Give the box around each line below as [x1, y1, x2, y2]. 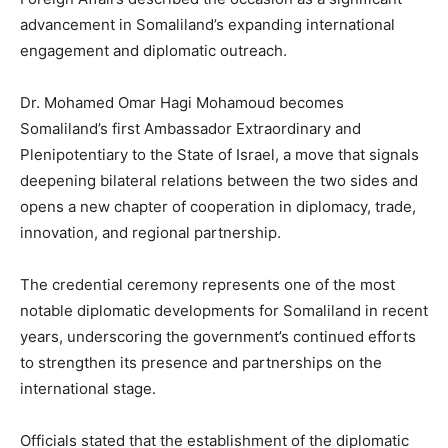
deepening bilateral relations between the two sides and [20, 170, 418, 190]
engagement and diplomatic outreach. [20, 40, 287, 60]
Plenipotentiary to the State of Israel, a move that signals [20, 144, 419, 164]
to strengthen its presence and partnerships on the [20, 352, 382, 372]
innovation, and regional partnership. [20, 222, 281, 242]
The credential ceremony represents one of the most [20, 274, 395, 294]
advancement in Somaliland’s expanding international [20, 14, 395, 34]
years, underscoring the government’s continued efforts [20, 326, 416, 346]
